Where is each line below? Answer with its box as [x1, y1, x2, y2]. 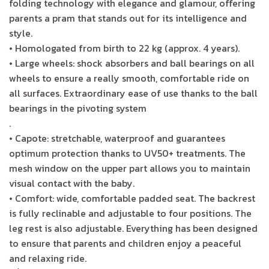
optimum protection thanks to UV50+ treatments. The [9, 146, 246, 161]
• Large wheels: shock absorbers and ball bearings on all [9, 56, 255, 71]
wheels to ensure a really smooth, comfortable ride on [9, 71, 249, 86]
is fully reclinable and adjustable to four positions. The [9, 206, 252, 221]
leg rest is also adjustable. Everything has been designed [9, 221, 258, 236]
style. [9, 26, 32, 41]
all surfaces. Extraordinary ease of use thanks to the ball [9, 86, 258, 101]
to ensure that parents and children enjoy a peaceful [9, 236, 241, 251]
